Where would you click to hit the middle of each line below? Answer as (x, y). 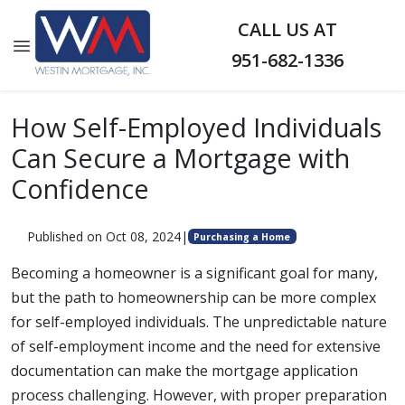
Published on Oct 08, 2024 (104, 236)
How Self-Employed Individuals (196, 127)
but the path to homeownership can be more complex (193, 297)
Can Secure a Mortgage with (180, 158)
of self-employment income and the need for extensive (196, 346)
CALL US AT (288, 29)
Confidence (80, 188)
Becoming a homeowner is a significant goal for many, (194, 273)
